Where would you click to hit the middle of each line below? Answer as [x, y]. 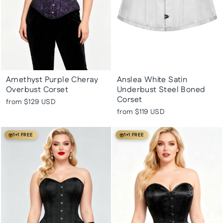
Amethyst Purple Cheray [52, 80]
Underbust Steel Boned [161, 90]
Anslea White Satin [152, 80]
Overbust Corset [37, 90]
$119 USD [150, 112]
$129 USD [40, 102]
